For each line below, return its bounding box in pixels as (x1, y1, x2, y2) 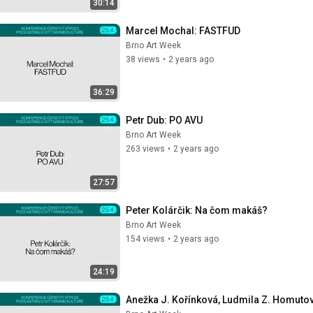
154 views (126, 233, 165, 244)
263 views (126, 144, 165, 154)
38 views (126, 54, 160, 64)
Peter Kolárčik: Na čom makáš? (126, 204, 268, 216)
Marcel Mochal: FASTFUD (126, 24, 240, 36)
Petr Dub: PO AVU (126, 115, 203, 126)
